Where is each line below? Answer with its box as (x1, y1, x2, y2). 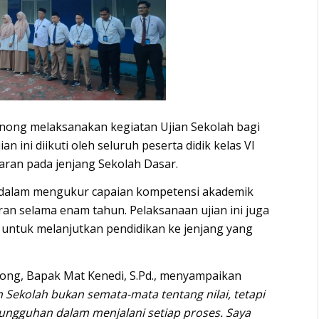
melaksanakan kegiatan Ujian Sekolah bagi (27, 118, 261, 135)
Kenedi (85, 267, 125, 283)
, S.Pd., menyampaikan (124, 267, 242, 283)
